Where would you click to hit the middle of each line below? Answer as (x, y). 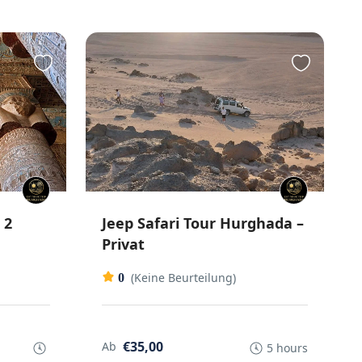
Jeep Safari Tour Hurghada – (203, 223)
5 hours (287, 347)
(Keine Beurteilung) (184, 277)
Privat (124, 244)
